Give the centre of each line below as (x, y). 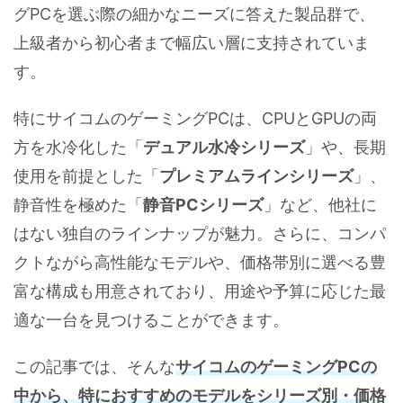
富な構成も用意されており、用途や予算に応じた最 (200, 291)
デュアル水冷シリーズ (224, 148)
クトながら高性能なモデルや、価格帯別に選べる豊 (200, 263)
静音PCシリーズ (203, 205)
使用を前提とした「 (86, 176)
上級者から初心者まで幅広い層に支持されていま (192, 43)
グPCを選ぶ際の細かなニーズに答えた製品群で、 (194, 14)
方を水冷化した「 (78, 148)
